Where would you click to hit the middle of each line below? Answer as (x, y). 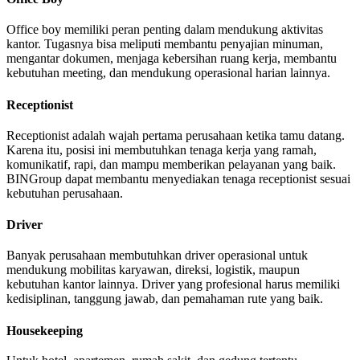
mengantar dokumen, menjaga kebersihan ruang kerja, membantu (172, 59)
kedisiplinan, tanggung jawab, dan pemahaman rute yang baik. (165, 299)
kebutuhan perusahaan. (65, 193)
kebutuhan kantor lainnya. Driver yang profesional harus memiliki (173, 284)
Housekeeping (45, 330)
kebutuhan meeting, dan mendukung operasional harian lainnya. (168, 73)
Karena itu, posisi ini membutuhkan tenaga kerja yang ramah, (162, 149)
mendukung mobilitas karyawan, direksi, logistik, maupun (153, 270)
